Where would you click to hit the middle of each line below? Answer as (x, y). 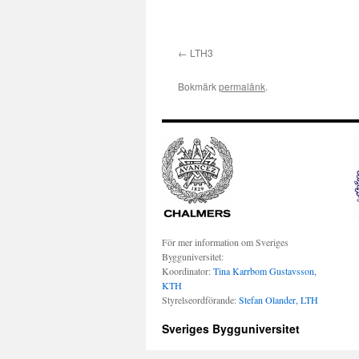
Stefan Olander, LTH (278, 299)
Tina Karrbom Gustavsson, (265, 270)
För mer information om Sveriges (225, 242)
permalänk (242, 86)
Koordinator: (188, 270)
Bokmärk (198, 86)
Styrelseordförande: (200, 299)
